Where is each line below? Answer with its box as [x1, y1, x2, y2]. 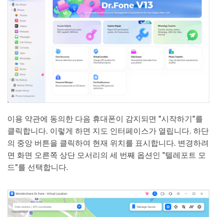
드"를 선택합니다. [7, 162, 68, 172]
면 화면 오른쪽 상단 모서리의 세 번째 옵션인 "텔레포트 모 [7, 150, 206, 160]
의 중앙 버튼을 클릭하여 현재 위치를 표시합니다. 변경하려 [7, 138, 209, 148]
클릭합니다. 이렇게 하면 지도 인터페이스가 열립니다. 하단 [7, 126, 209, 136]
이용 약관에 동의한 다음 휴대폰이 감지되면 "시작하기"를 [7, 114, 203, 124]
